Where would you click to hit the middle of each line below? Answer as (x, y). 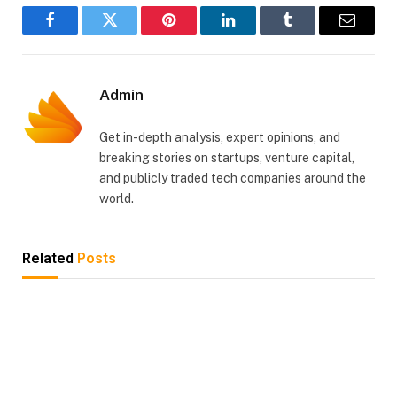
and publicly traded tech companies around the (233, 179)
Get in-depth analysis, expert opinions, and (220, 138)
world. (117, 199)
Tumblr (310, 33)
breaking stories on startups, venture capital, (227, 158)
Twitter (131, 33)
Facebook (80, 33)
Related (50, 259)
